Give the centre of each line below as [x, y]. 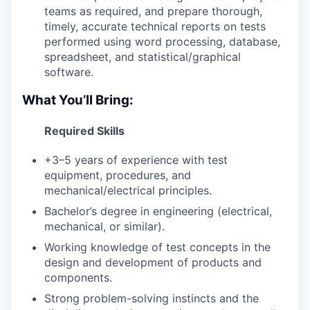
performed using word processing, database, [162, 42]
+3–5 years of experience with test [136, 159]
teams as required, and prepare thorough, [153, 11]
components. [78, 277]
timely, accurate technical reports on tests [155, 27]
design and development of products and [153, 262]
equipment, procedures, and [118, 175]
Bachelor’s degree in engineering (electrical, [158, 211]
